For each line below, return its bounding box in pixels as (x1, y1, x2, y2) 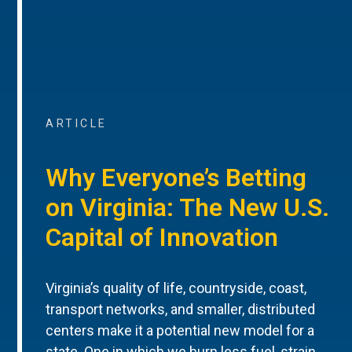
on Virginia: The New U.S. (46, 192, 330, 223)
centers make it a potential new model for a (46, 321, 315, 339)
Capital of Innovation (46, 222, 279, 253)
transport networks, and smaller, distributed (46, 300, 316, 317)
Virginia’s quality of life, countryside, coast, (46, 279, 307, 296)
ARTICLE (46, 116, 108, 130)
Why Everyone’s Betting (46, 163, 307, 193)
